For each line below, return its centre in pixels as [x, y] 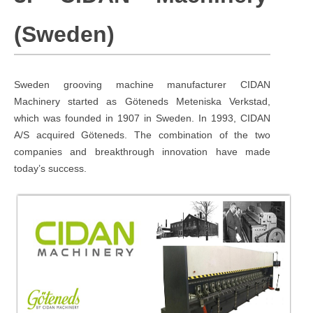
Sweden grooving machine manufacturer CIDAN [143, 84]
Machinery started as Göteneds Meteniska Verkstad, [143, 101]
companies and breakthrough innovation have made [143, 151]
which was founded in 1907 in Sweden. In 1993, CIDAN [143, 118]
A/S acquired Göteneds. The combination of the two [143, 134]
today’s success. [50, 168]
